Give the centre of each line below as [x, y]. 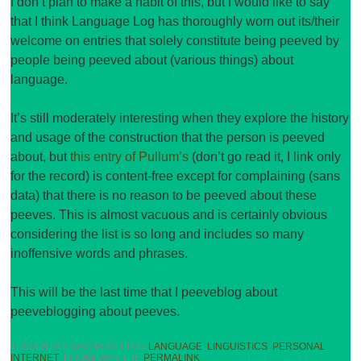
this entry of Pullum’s [130, 157]
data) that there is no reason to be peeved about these [164, 196]
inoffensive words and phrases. [100, 254]
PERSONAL [299, 347]
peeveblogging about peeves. [95, 312]
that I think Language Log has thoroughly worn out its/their [175, 22]
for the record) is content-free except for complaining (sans [176, 176]
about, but [41, 157]
